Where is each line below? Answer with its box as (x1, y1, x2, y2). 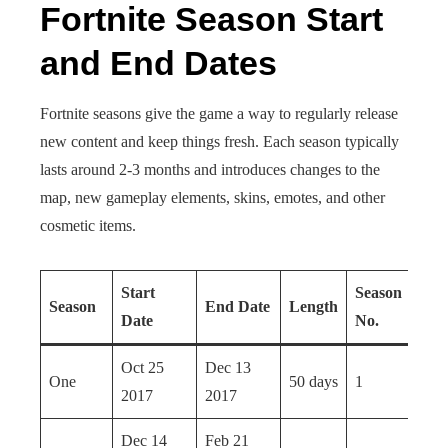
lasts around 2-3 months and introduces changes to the (40, 161, 380, 178)
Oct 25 (121, 359, 164, 376)
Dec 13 (205, 359, 251, 376)
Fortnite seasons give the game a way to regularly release (40, 105, 398, 122)
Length (289, 298, 338, 315)
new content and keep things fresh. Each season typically (40, 133, 399, 150)
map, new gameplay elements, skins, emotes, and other (40, 189, 385, 206)
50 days (289, 373, 338, 390)
